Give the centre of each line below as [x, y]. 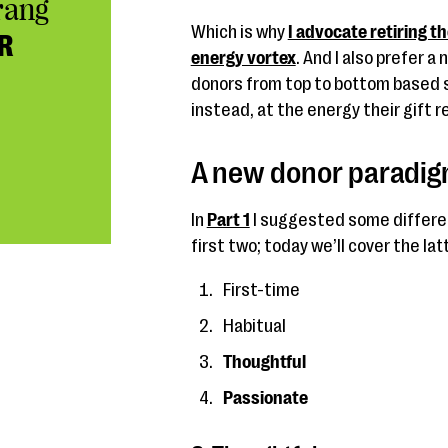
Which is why [239, 32]
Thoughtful [264, 362]
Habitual [254, 326]
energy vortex [243, 58]
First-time [261, 290]
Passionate [265, 398]
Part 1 [228, 220]
